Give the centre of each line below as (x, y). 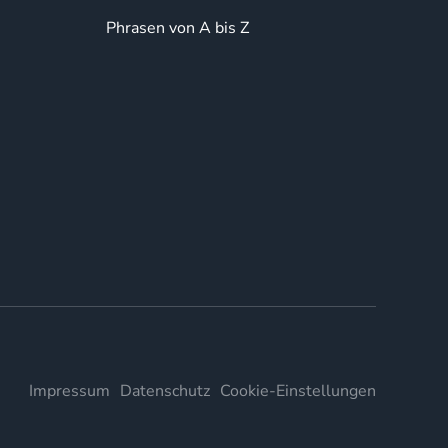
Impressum (69, 391)
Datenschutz (165, 391)
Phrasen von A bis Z (177, 28)
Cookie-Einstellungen (298, 391)
